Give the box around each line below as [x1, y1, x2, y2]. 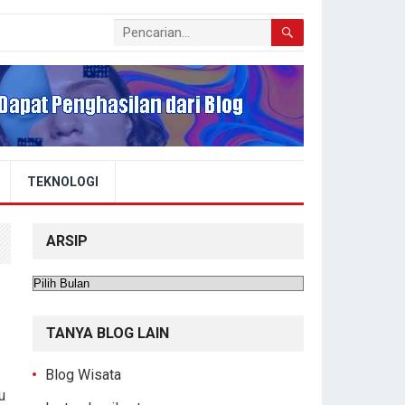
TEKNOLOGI [27, 174, 99, 189]
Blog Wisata [45, 366, 121, 383]
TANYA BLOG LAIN [46, 325, 169, 342]
